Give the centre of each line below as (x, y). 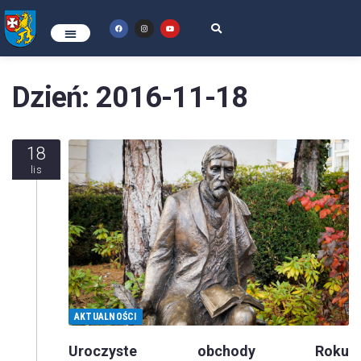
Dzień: (54, 98)
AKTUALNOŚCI (106, 316)
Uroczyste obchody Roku (209, 351)
